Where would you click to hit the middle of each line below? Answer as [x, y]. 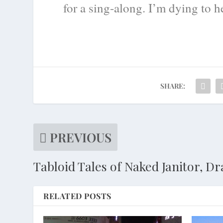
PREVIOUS [81, 137]
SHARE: [172, 86]
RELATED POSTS [77, 196]
